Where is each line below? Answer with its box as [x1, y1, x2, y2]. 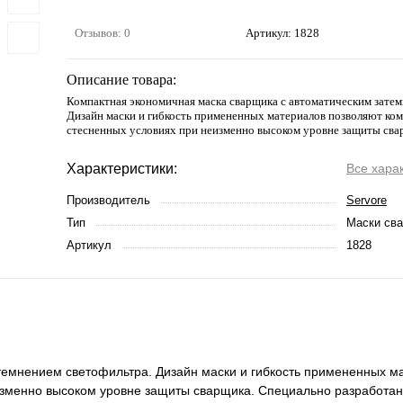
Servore [346, 193, 387, 208]
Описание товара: [67, 72, 176, 88]
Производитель [67, 193, 150, 208]
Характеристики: [67, 161, 177, 177]
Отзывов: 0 [75, 26, 130, 40]
